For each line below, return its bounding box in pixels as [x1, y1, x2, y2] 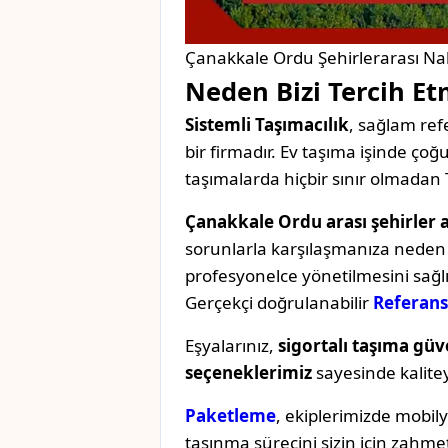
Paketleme [185, 404, 276, 428]
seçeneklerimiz [185, 361, 312, 385]
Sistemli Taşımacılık [185, 113, 349, 137]
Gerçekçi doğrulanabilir [185, 291, 373, 315]
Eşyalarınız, [185, 334, 278, 358]
